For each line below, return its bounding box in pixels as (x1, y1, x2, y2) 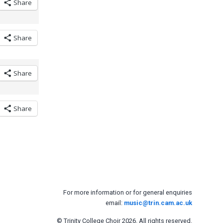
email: (106, 199, 124, 207)
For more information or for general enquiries (63, 188, 192, 196)
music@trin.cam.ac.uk (124, 199, 192, 207)
